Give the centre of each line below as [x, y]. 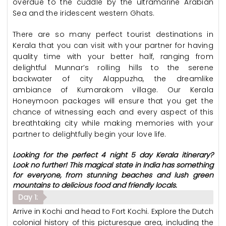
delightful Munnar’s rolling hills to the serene [113, 68]
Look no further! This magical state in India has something [113, 165]
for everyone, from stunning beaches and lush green [113, 175]
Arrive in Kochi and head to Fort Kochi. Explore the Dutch [113, 211]
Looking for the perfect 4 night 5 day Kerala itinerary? [113, 155]
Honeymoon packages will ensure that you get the [113, 101]
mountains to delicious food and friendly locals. [95, 185]
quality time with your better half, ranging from [113, 56]
